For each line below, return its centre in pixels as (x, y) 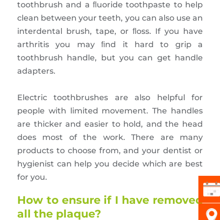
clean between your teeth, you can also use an (110, 18)
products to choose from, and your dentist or (110, 150)
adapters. (36, 71)
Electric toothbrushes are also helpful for (110, 97)
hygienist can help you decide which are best (110, 164)
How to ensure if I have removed (110, 200)
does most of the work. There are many (110, 137)
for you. (32, 177)
